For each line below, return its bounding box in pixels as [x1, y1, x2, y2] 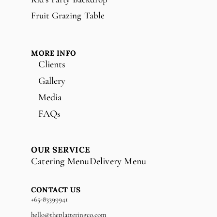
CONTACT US [31, 185, 80, 194]
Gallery [38, 75, 65, 87]
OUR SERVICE [31, 144, 91, 155]
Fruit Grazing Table [31, 9, 105, 21]
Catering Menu [31, 155, 90, 167]
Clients [38, 58, 65, 70]
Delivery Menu [89, 155, 147, 167]
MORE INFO [31, 48, 77, 58]
